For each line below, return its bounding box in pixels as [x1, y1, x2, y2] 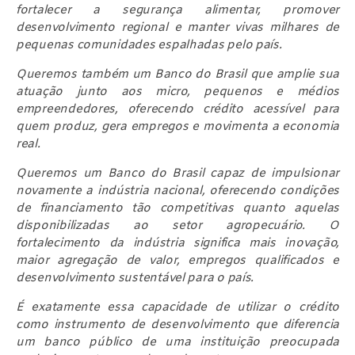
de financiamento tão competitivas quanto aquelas [16, 200, 339, 216]
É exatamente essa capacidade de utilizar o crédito [16, 299, 339, 315]
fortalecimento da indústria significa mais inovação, [16, 235, 339, 251]
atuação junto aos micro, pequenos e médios [16, 83, 339, 100]
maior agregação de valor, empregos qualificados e [16, 252, 339, 269]
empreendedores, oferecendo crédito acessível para [16, 101, 339, 117]
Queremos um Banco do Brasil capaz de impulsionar [16, 165, 339, 181]
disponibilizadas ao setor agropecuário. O [16, 217, 339, 234]
